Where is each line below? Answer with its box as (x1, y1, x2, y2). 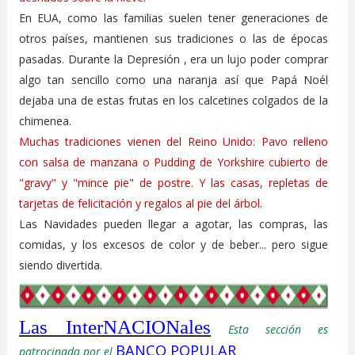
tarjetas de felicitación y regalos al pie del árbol (18, 195, 260, 211)
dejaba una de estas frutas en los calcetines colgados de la (18, 92, 329, 108)
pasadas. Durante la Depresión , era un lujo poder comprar (18, 51, 329, 67)
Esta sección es (227, 321, 329, 337)
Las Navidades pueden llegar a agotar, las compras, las (18, 216, 329, 231)
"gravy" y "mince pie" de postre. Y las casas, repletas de (18, 174, 329, 190)
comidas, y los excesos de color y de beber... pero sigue (18, 236, 329, 252)
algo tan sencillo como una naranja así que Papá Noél (18, 71, 329, 87)
